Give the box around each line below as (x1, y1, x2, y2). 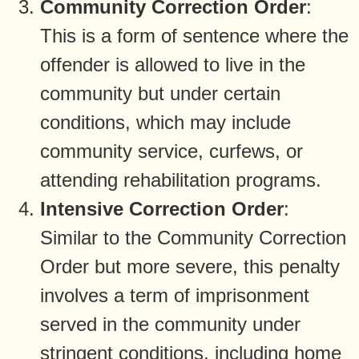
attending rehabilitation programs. (40, 168, 321, 191)
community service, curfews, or (40, 139, 303, 162)
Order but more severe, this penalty (40, 255, 340, 277)
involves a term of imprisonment (40, 284, 309, 306)
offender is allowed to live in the (40, 53, 305, 75)
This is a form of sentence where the (40, 24, 349, 46)
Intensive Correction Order (40, 197, 284, 220)
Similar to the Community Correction (40, 226, 346, 248)
